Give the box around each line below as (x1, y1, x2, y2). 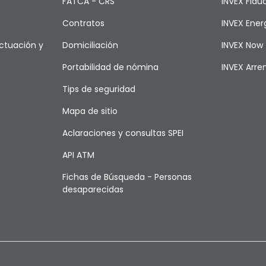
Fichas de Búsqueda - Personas (62, 171, 192, 183)
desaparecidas (62, 183, 124, 195)
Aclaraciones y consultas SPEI (62, 127, 184, 139)
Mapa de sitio (62, 105, 118, 117)
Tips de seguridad (62, 83, 136, 95)
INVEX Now (221, 39, 263, 51)
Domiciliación (62, 39, 119, 51)
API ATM (62, 149, 95, 161)
